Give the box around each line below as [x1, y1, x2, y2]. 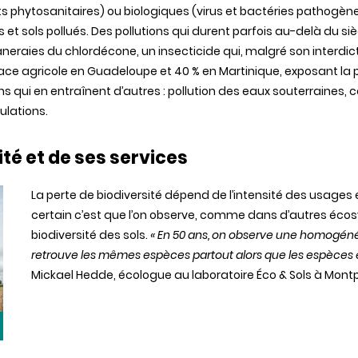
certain [31, 207, 74, 223]
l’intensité [229, 187, 283, 203]
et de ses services [22, 145, 188, 170]
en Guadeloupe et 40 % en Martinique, [68, 63, 284, 79]
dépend [165, 187, 209, 203]
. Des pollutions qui [86, 23, 192, 39]
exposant [284, 63, 338, 79]
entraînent [50, 83, 111, 99]
